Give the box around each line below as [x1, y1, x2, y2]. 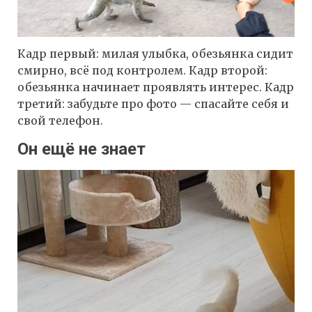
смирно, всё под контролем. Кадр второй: [17, 63, 267, 78]
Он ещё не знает [17, 139, 146, 159]
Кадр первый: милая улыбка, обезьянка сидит [17, 47, 293, 61]
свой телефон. [17, 114, 103, 128]
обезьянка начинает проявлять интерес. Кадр [17, 80, 294, 95]
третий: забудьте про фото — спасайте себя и [17, 97, 289, 111]
